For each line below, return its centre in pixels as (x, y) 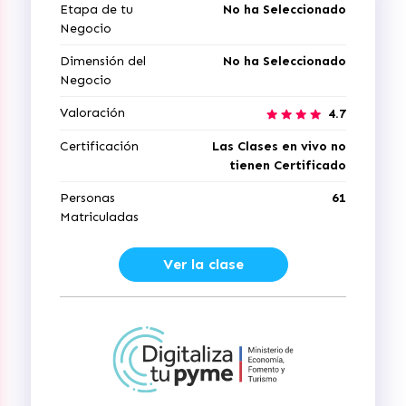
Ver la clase (203, 264)
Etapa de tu (97, 10)
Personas (87, 198)
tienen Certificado (288, 165)
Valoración (92, 113)
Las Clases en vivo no (279, 146)
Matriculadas (99, 217)
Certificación (99, 146)
